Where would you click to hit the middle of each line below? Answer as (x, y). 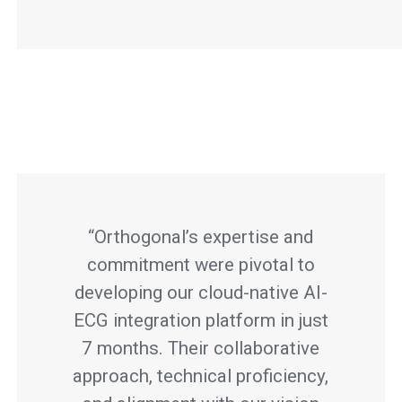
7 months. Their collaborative (201, 348)
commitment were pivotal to (201, 264)
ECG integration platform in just (201, 320)
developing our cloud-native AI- (201, 292)
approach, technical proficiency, (201, 376)
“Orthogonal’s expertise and (201, 236)
